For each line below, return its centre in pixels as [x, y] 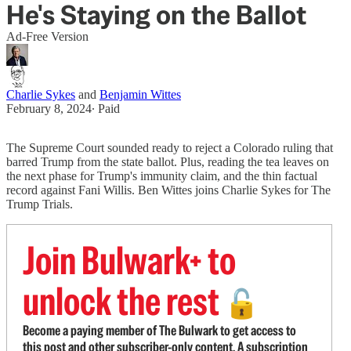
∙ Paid [106, 109]
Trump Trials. [40, 204]
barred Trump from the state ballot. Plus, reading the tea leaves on [168, 162]
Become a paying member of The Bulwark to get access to [159, 330]
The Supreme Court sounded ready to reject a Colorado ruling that [170, 148]
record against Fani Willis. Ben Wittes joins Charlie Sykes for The [168, 190]
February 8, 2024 [49, 109]
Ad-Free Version [47, 36]
